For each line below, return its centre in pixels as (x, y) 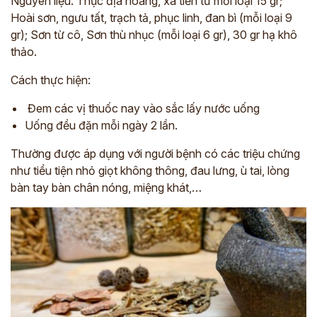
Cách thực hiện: (51, 80)
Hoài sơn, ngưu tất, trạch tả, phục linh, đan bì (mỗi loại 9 (151, 18)
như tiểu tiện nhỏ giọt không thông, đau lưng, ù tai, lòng (150, 171)
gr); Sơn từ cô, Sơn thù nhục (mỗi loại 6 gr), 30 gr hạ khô (154, 35)
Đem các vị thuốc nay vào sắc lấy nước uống (144, 109)
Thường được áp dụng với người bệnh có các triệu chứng (155, 154)
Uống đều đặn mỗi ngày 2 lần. (101, 126)
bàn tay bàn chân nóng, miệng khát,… (108, 188)
